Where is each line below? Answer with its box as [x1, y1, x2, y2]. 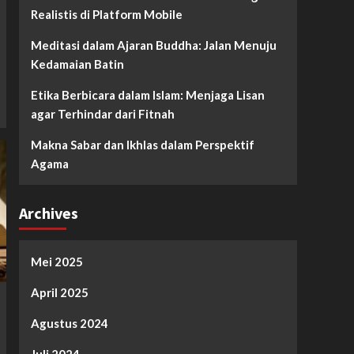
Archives [18, 202, 78, 223]
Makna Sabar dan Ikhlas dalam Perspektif [30, 137, 254, 152]
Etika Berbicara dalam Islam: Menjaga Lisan [30, 87, 265, 102]
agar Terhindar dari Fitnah [30, 106, 175, 121]
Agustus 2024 [30, 315, 108, 330]
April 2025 [30, 284, 88, 299]
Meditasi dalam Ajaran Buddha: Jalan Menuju [30, 37, 277, 52]
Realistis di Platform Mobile [30, 6, 183, 21]
